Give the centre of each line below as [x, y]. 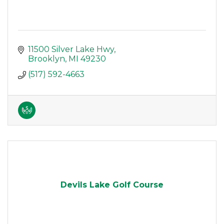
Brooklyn [46, 59]
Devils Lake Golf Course [112, 185]
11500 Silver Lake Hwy [71, 49]
